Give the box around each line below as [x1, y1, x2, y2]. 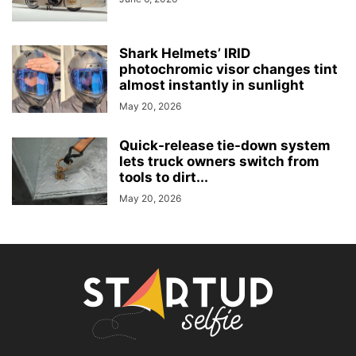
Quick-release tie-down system [119, 137, 331, 154]
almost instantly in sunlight [119, 77, 304, 94]
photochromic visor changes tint [119, 61, 338, 78]
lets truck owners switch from [119, 153, 319, 170]
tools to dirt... [119, 169, 208, 186]
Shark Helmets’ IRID [119, 45, 250, 62]
